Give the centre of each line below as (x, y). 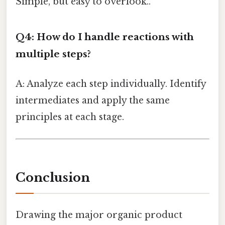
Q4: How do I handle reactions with (105, 37)
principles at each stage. (70, 117)
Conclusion (53, 177)
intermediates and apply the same (93, 100)
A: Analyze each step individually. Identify (111, 84)
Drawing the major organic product (99, 215)
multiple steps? (53, 54)
